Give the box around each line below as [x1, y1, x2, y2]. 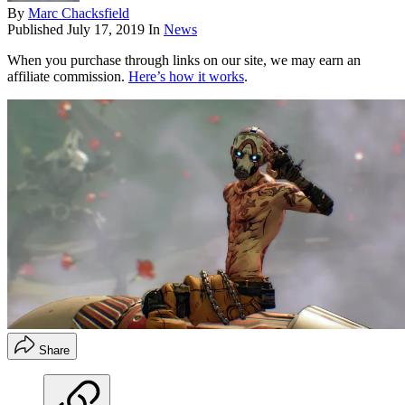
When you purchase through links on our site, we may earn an [7, 52, 361, 68]
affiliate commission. [7, 68, 128, 84]
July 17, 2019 [67, 21, 145, 37]
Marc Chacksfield [28, 5, 129, 21]
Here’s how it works [128, 68, 244, 84]
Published [7, 21, 67, 37]
